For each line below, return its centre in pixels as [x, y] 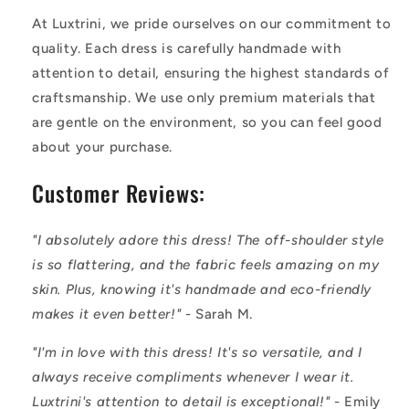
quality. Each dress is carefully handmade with [187, 48]
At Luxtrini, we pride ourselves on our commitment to [212, 23]
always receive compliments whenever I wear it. [193, 378]
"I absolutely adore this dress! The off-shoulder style [208, 241]
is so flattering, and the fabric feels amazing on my [206, 265]
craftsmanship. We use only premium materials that [204, 97]
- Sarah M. [217, 315]
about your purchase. [102, 147]
